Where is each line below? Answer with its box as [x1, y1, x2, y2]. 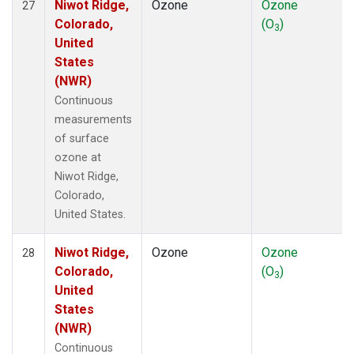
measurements [55, 112, 132, 126]
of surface [55, 131, 109, 145]
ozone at [55, 150, 101, 164]
